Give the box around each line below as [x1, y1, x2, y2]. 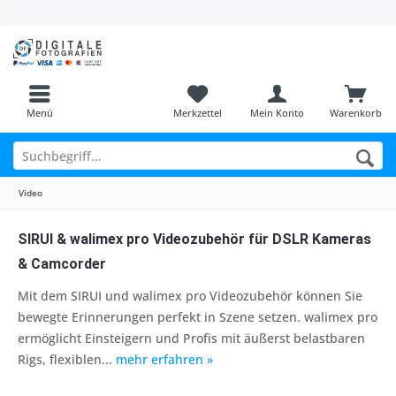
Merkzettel [173, 106, 223, 119]
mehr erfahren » [116, 351, 213, 368]
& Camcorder [18, 255, 106, 272]
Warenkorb [330, 106, 383, 119]
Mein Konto [249, 106, 304, 119]
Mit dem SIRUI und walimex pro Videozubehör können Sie [18, 287, 362, 304]
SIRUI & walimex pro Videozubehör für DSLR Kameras [18, 231, 371, 247]
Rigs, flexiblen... [18, 351, 116, 368]
